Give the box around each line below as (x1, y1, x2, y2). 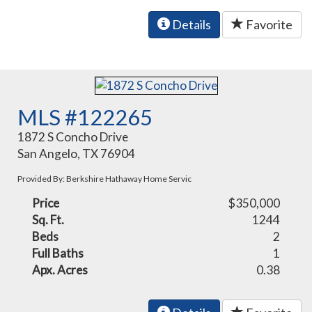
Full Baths (32, 246, 84, 261)
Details (170, 16, 211, 32)
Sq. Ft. (32, 212, 65, 228)
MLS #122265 (17, 104, 153, 131)
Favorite (244, 16, 292, 32)
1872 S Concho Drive (17, 130, 129, 145)
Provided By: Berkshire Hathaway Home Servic (17, 173, 192, 185)
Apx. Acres (32, 263, 88, 278)
